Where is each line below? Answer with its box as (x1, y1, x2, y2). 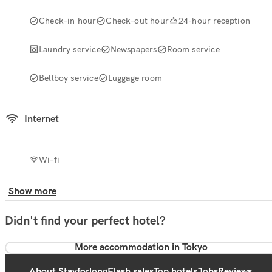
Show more (8, 185, 56, 197)
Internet (24, 113, 59, 125)
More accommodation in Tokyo (74, 241, 208, 253)
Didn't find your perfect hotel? (5, 213, 166, 228)
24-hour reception (178, 15, 251, 26)
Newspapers (110, 43, 157, 55)
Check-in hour (39, 15, 97, 26)
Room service (166, 43, 220, 55)
